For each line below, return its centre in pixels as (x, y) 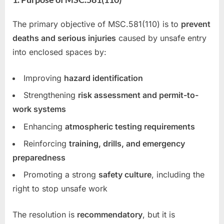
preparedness (39, 158)
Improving (44, 78)
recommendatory (110, 215)
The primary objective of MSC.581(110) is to (97, 24)
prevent (196, 24)
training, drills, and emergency (127, 144)
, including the (178, 175)
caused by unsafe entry (161, 38)
